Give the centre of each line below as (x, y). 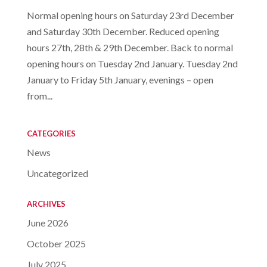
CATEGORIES (51, 133)
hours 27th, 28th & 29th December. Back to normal (130, 47)
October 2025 (56, 243)
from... (39, 95)
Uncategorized (57, 173)
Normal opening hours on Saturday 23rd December (130, 15)
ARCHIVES (46, 204)
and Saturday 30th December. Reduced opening (123, 31)
